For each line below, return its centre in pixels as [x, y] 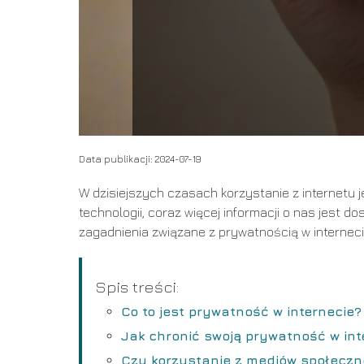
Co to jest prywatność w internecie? [241, 311]
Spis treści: [137, 286]
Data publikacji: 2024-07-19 [140, 158]
